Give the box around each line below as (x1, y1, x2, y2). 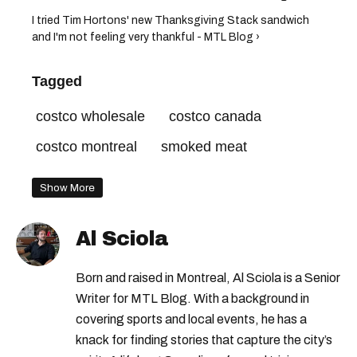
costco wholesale (36, 108, 145, 125)
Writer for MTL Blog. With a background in (76, 292, 309, 306)
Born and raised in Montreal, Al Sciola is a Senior (76, 271, 340, 285)
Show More (40, 182, 95, 194)
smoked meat (161, 139, 247, 155)
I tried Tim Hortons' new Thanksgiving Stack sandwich (32, 14, 309, 27)
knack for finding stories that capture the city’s (76, 333, 332, 347)
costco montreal (36, 139, 137, 155)
